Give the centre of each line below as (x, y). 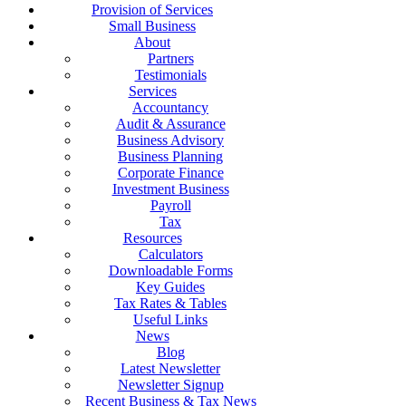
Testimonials (170, 75)
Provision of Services (152, 10)
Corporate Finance (170, 173)
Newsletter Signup (170, 385)
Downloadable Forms (170, 271)
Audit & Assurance (170, 124)
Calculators (170, 255)
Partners (170, 59)
